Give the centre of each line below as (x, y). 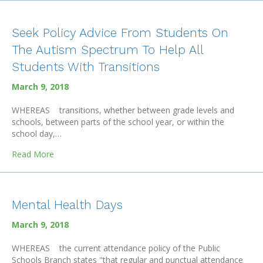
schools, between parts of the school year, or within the (118, 122)
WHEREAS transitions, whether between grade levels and (123, 110)
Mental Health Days (67, 205)
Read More (33, 154)
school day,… (37, 134)
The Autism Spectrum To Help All (107, 50)
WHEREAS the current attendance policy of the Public (116, 248)
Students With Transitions (86, 67)
